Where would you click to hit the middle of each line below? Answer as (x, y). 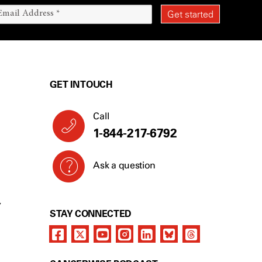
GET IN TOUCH (81, 85)
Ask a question (124, 166)
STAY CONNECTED (91, 214)
